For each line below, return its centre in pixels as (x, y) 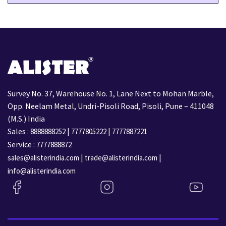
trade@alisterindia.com (121, 157)
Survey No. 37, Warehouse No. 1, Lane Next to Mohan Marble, (111, 93)
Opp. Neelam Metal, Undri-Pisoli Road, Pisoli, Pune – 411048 (111, 106)
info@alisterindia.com (42, 171)
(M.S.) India (26, 118)
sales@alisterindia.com (43, 157)
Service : (22, 144)
